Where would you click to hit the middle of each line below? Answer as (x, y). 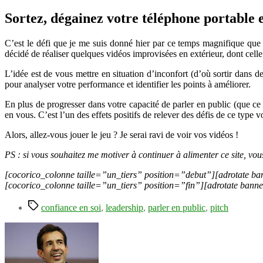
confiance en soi (71, 207)
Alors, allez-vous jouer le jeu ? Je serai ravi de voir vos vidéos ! (122, 134)
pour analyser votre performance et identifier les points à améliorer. (128, 84)
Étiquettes (46, 204)
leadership (124, 207)
